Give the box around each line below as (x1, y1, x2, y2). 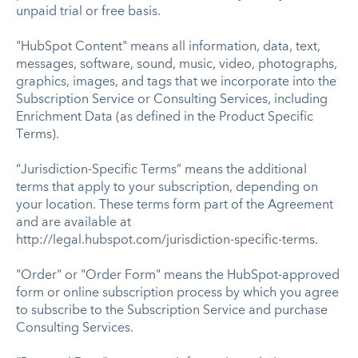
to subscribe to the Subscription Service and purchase (16, 304, 328, 317)
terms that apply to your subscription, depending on (16, 181, 318, 194)
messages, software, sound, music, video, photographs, (16, 58, 337, 71)
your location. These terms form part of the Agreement (16, 198, 333, 212)
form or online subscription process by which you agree (16, 286, 339, 300)
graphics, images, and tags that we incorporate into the (16, 75, 336, 89)
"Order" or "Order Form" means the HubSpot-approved (16, 268, 340, 282)
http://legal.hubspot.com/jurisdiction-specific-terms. (16, 233, 318, 247)
